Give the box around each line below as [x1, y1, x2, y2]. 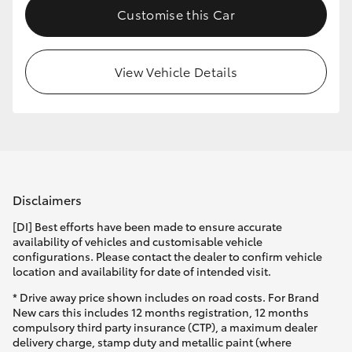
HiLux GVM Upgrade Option [28, 22, 179, 38]
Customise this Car [117, 5, 235, 24]
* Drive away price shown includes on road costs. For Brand [13, 288, 319, 305]
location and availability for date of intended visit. [13, 262, 271, 279]
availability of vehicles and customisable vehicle [13, 233, 262, 249]
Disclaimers [13, 189, 82, 208]
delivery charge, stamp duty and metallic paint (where [13, 333, 291, 350]
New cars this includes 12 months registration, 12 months [13, 303, 309, 320]
